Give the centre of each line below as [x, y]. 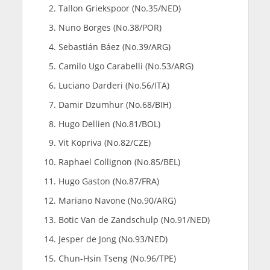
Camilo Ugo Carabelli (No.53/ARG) [126, 66]
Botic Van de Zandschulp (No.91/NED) [134, 220]
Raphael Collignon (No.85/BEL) [119, 162]
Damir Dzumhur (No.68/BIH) [115, 104]
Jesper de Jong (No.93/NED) [113, 239]
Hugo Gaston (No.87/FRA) [108, 181]
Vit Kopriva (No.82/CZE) [104, 143]
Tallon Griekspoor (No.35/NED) [119, 8]
